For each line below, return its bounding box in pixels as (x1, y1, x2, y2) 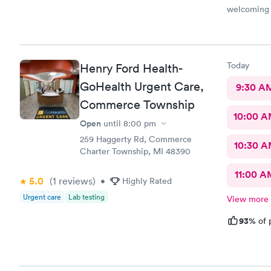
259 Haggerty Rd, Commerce (80, 134, 192, 145)
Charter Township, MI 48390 (80, 146, 191, 157)
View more (226, 194, 269, 204)
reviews (56, 175, 93, 187)
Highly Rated (122, 175, 172, 186)
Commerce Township (80, 97, 195, 112)
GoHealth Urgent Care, (80, 79, 204, 94)
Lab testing (68, 192, 105, 202)
